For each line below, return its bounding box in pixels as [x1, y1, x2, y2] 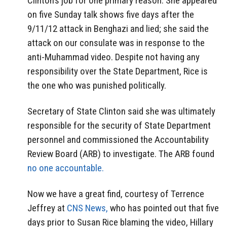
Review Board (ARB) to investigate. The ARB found [27, 147, 214, 160]
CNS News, [67, 202, 108, 214]
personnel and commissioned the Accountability [27, 133, 209, 145]
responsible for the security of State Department [27, 119, 211, 131]
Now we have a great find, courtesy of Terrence [27, 187, 204, 200]
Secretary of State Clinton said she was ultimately [27, 105, 215, 117]
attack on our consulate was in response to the [27, 36, 205, 49]
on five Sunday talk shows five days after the [27, 8, 194, 20]
